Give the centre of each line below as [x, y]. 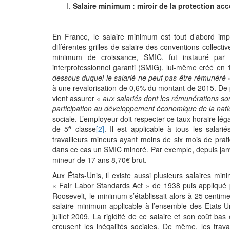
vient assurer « [78, 98]
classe [84, 129]
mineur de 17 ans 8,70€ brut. [100, 160]
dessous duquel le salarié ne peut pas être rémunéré [140, 78]
